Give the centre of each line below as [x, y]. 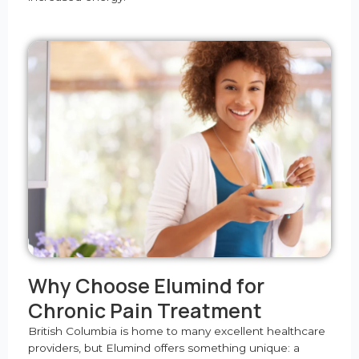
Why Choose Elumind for [146, 286]
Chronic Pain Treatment [145, 311]
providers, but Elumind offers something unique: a [164, 348]
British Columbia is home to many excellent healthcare [177, 331]
